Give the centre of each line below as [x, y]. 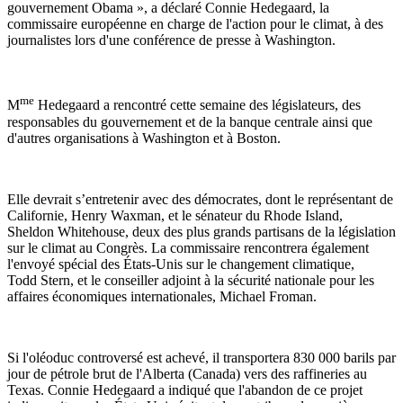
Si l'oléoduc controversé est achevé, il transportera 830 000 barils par [201, 357]
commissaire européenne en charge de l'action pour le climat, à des [195, 24]
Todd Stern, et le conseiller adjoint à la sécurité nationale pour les [191, 280]
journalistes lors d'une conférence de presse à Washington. [171, 40]
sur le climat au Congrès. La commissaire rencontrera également [188, 247]
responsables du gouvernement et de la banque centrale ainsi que [190, 121]
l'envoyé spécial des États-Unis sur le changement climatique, [181, 264]
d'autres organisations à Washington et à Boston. [144, 138]
